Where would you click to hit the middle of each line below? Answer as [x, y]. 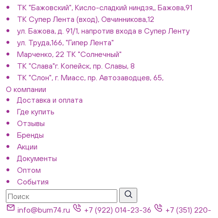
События [33, 181]
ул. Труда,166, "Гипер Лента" [65, 42]
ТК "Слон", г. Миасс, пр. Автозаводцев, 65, [90, 77]
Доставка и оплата [50, 100]
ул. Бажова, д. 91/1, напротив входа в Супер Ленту [103, 30]
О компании [26, 89]
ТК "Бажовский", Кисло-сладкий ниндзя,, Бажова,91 [104, 7]
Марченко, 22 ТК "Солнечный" [69, 54]
